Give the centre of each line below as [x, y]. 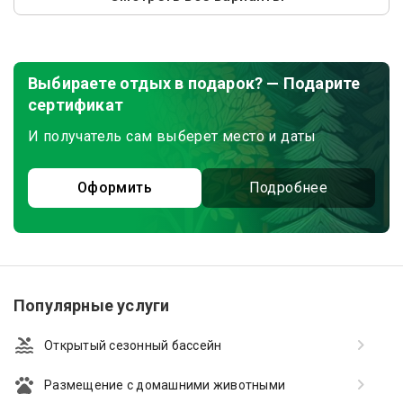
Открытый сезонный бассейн [133, 345]
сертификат [76, 105]
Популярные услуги [92, 305]
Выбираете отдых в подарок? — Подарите [194, 83]
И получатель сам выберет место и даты [172, 136]
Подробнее [288, 188]
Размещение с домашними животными [165, 385]
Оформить [115, 188]
